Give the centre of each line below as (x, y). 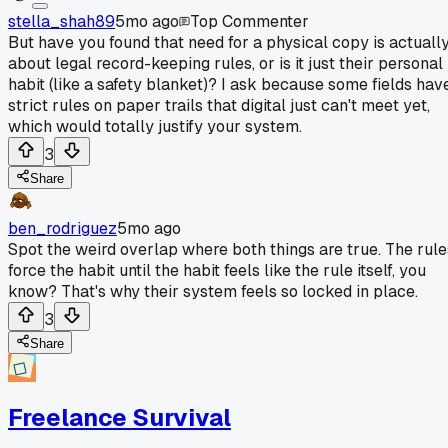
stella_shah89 (61, 21)
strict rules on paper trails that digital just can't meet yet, (219, 105)
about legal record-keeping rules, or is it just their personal (225, 63)
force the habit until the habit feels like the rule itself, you (217, 270)
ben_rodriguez (62, 228)
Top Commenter (249, 21)
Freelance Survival (119, 417)
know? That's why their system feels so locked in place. (213, 291)
